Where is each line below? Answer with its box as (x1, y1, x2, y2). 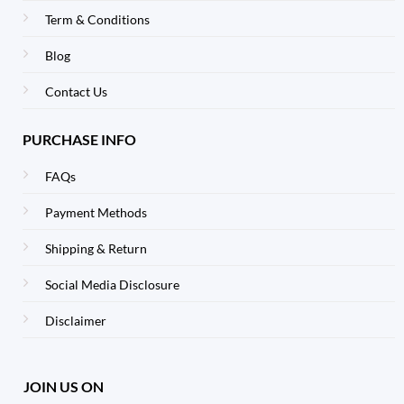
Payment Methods (44, 205, 147, 221)
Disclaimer (44, 313, 106, 329)
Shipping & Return (44, 241, 147, 257)
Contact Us (44, 84, 107, 100)
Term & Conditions (44, 12, 150, 28)
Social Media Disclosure (44, 277, 179, 293)
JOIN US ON (23, 377, 104, 395)
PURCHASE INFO (22, 131, 136, 149)
